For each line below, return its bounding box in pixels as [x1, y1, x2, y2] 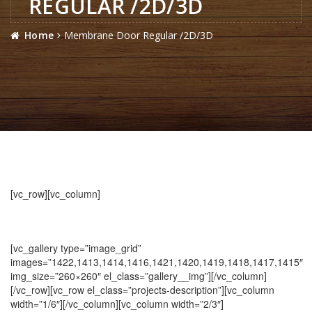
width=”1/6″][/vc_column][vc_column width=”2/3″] [10, 297, 224, 311]
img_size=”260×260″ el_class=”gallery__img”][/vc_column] [10, 269, 267, 283]
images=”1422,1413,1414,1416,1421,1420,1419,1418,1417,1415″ [10, 255, 303, 269]
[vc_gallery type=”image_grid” [10, 241, 141, 255]
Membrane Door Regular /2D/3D [64, 29, 214, 42]
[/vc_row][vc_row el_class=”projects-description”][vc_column [10, 283, 274, 297]
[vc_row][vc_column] [10, 187, 100, 201]
